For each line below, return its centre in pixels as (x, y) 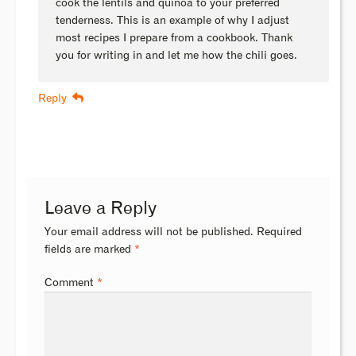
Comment (71, 283)
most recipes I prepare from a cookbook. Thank (174, 38)
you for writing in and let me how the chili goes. (177, 55)
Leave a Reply (101, 209)
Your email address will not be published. (149, 232)
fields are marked (90, 250)
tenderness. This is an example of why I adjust (173, 20)
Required (280, 232)
